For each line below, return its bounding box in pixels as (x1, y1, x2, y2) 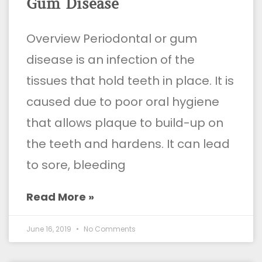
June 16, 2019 (26, 223, 73, 234)
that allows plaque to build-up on (26, 114, 223, 131)
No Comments (82, 223, 136, 234)
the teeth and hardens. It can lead (26, 135, 230, 152)
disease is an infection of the (26, 51, 195, 68)
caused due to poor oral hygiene (26, 93, 219, 110)
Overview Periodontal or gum (26, 30, 197, 47)
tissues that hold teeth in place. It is (26, 72, 234, 89)
